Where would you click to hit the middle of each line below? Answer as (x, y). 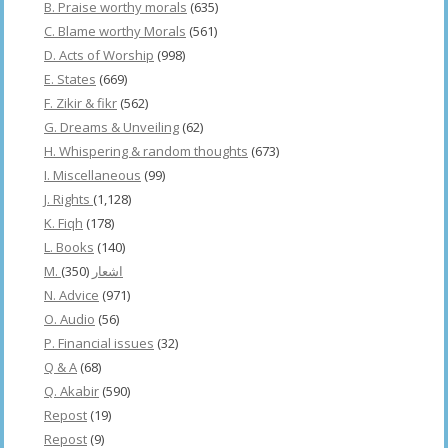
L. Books (69, 246)
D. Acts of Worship (99, 54)
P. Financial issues (99, 342)
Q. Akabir (71, 390)
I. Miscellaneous (92, 174)
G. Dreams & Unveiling (111, 126)
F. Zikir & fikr (80, 102)
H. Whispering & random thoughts (146, 150)
